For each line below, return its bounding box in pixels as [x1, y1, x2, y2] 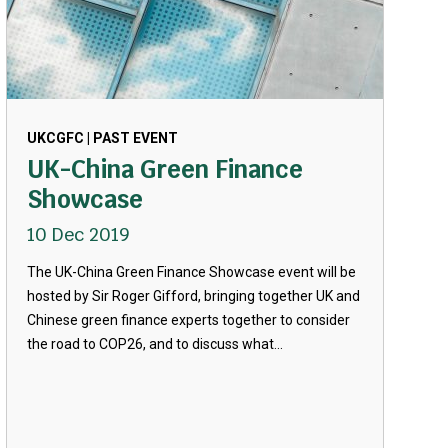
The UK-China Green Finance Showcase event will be [26, 264, 356, 280]
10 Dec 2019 [26, 223, 130, 246]
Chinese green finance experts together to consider [26, 312, 350, 328]
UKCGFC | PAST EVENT [26, 130, 178, 146]
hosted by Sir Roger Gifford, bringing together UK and [26, 288, 360, 304]
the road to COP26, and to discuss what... [26, 336, 283, 352]
